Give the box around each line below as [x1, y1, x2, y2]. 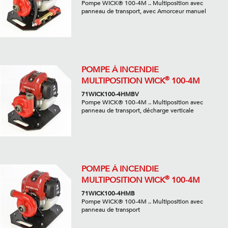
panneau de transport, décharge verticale [81, 106, 194, 115]
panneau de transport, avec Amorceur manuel [81, 7, 206, 15]
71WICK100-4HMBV [81, 90, 139, 98]
